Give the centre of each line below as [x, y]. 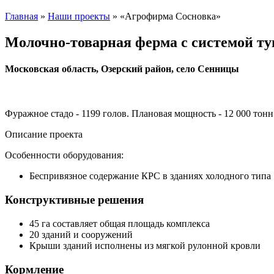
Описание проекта [44, 135]
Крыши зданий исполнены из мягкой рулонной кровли [145, 245]
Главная [21, 16]
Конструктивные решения [74, 200]
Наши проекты [79, 16]
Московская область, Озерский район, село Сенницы [122, 69]
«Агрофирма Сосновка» [170, 16]
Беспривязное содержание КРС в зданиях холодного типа [150, 176]
